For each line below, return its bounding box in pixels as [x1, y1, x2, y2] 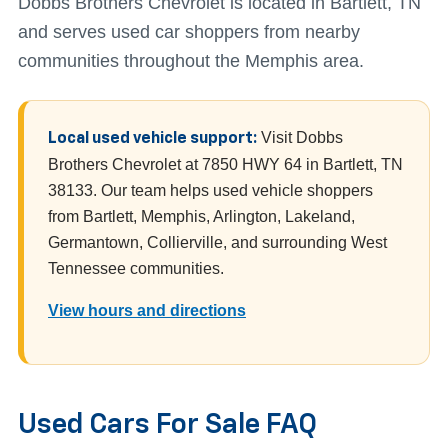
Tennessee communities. [48, 259, 224, 277]
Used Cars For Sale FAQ [18, 410, 317, 439]
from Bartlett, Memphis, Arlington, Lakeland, [48, 207, 355, 225]
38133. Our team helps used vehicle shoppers [48, 181, 373, 199]
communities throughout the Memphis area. [18, 50, 364, 71]
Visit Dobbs [257, 128, 343, 146]
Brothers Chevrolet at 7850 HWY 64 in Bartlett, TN [48, 155, 403, 173]
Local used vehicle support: [48, 130, 257, 147]
